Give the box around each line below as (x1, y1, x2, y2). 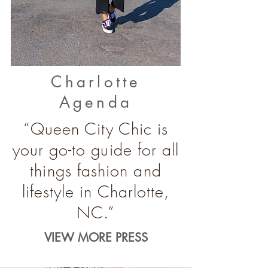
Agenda (59, 92, 133, 112)
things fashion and (30, 160, 162, 181)
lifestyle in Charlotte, (22, 181, 170, 202)
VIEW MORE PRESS (44, 230, 148, 245)
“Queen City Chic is (23, 118, 169, 139)
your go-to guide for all (12, 139, 179, 160)
